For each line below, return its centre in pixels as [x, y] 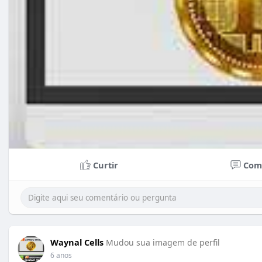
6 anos [61, 255]
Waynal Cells [77, 242]
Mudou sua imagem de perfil [163, 242]
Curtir [105, 165]
